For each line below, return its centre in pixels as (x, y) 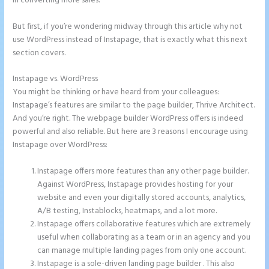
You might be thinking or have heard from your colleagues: (116, 92)
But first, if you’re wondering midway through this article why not (128, 26)
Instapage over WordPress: (60, 145)
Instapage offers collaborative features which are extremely (144, 225)
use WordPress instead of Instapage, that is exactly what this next (130, 40)
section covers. (39, 53)
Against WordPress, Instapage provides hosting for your (135, 185)
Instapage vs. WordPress (56, 79)
